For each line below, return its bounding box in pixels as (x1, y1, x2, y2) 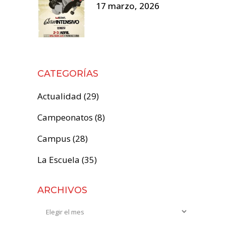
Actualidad (37, 90, 82, 102)
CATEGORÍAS (37, 68, 98, 79)
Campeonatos (37, 111, 93, 123)
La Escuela (37, 154, 80, 165)
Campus (37, 133, 71, 144)
